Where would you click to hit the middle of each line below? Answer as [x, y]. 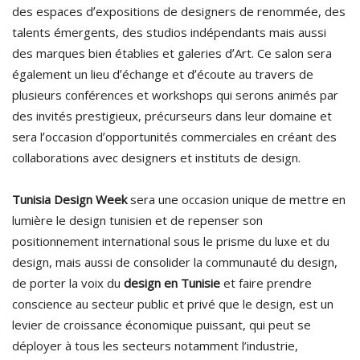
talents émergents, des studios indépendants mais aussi [169, 32]
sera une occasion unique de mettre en [236, 199]
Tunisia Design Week [70, 199]
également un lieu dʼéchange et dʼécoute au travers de [163, 74]
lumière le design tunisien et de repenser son [137, 220]
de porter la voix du [68, 283]
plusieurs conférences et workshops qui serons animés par [175, 95]
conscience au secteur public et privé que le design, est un [173, 304]
